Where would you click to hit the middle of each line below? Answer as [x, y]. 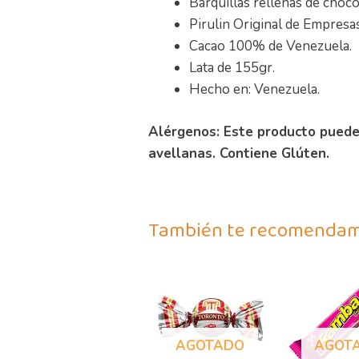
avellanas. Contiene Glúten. [239, 153]
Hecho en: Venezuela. [255, 90]
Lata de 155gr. [232, 68]
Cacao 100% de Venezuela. [271, 46]
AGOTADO [210, 345]
